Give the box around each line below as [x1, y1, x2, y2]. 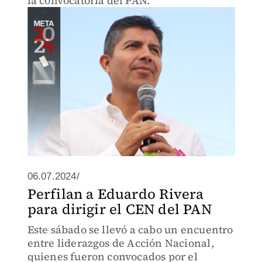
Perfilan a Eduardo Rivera [27, 184, 204, 204]
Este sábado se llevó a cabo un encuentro [27, 222, 233, 237]
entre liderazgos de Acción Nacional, [27, 236, 214, 250]
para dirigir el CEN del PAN [27, 199, 212, 219]
